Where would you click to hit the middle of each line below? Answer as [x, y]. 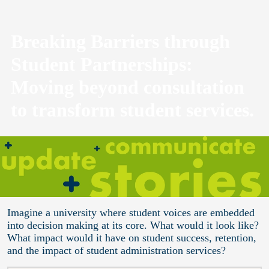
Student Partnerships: [101, 64]
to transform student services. [132, 110]
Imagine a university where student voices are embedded [131, 213]
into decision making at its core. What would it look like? [133, 225]
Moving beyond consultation [127, 87]
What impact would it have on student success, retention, [132, 238]
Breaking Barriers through [120, 41]
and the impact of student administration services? [116, 251]
